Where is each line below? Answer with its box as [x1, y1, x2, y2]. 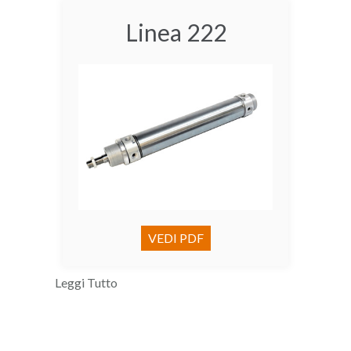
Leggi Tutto [55, 274, 118, 290]
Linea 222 [125, 17, 226, 46]
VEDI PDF [147, 230, 204, 245]
